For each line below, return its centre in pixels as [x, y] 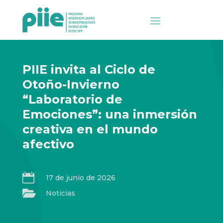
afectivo [48, 144]
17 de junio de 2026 [80, 178]
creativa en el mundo [90, 129]
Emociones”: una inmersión [110, 114]
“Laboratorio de [72, 99]
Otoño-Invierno [71, 84]
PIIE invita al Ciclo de [89, 69]
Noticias [60, 193]
